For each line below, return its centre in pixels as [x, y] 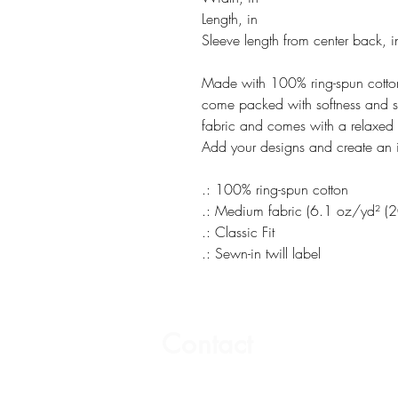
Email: [181, 382]
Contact [207, 343]
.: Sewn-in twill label [261, 253]
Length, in [230, 18]
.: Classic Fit [238, 231]
